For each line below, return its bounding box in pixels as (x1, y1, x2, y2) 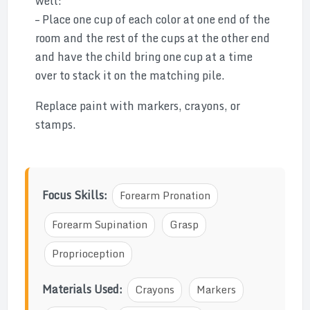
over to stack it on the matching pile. (35, 66, 225, 84)
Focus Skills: (42, 186, 110, 204)
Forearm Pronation (120, 188, 210, 203)
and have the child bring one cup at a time (35, 48, 253, 66)
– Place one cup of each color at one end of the (35, 10, 270, 28)
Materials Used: (42, 280, 125, 298)
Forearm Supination (52, 217, 147, 232)
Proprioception (52, 246, 125, 262)
